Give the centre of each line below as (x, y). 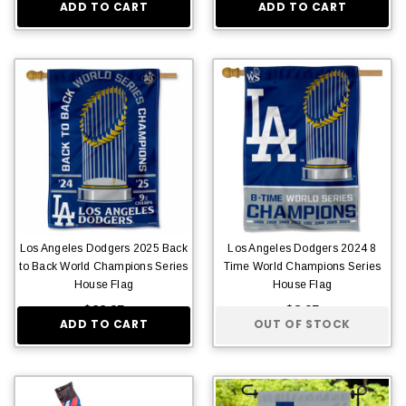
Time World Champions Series (302, 266)
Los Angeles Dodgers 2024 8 (302, 248)
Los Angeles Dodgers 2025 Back (104, 248)
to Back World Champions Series (104, 266)
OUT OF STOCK (302, 324)
